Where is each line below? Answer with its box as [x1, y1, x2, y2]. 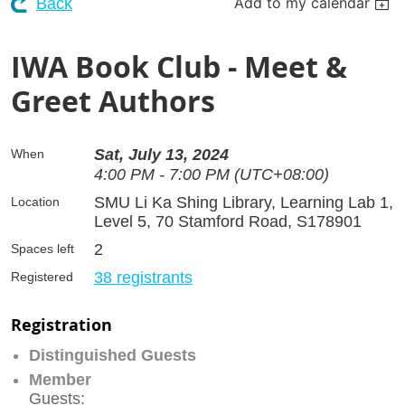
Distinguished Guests [29, 345, 196, 364]
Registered [11, 268, 73, 284]
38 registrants [94, 268, 193, 287]
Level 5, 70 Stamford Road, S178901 [94, 212, 362, 231]
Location [11, 193, 60, 209]
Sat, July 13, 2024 [94, 145, 229, 164]
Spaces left [11, 240, 74, 256]
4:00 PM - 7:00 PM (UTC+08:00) [94, 165, 329, 184]
